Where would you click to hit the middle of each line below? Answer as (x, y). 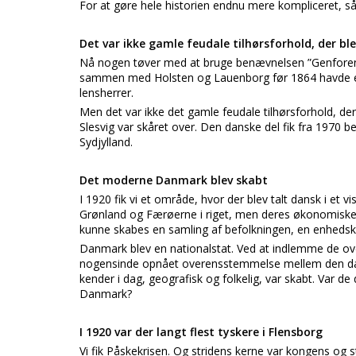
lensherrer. (106, 93)
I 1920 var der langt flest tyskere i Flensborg (201, 332)
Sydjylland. (106, 142)
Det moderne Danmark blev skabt (174, 180)
